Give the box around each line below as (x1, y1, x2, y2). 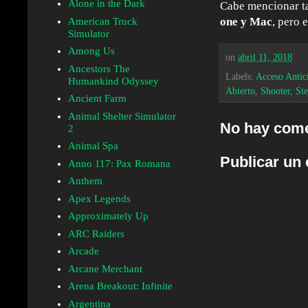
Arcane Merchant (67, 263, 142, 274)
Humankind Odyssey (67, 75, 159, 87)
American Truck (67, 15, 137, 27)
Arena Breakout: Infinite (67, 280, 173, 292)
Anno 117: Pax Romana (67, 157, 170, 169)
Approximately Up (67, 210, 148, 222)
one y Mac (220, 15, 272, 29)
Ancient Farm (67, 93, 126, 104)
